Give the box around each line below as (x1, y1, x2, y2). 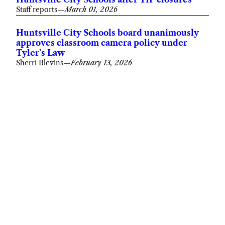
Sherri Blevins (16, 58, 63, 68)
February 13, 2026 (71, 58, 132, 68)
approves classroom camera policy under (16, 38, 187, 48)
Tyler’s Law (16, 48, 65, 58)
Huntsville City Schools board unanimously (16, 28, 199, 38)
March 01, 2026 (65, 5, 118, 15)
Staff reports (16, 5, 57, 15)
